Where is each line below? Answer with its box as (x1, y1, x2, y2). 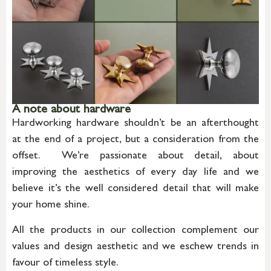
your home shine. (12, 200, 90, 212)
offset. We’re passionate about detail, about (12, 151, 259, 163)
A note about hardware (12, 104, 131, 117)
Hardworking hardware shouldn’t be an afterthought (12, 119, 259, 130)
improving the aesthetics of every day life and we (12, 168, 259, 179)
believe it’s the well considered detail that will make (12, 184, 259, 195)
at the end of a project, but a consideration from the (12, 135, 259, 146)
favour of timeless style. (12, 258, 125, 269)
